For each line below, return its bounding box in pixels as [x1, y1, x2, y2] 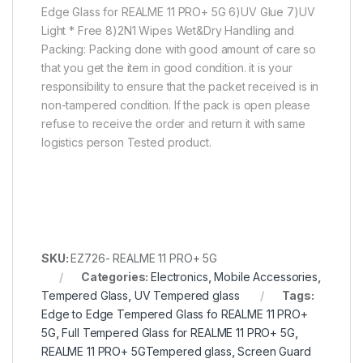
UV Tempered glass [134, 288, 240, 302]
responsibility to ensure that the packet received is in [41, 79, 319, 93]
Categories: [80, 269, 152, 284]
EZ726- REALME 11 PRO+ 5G [70, 250, 217, 265]
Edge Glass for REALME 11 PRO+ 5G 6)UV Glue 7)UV [41, 4, 315, 19]
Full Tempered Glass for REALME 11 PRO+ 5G [62, 325, 295, 340]
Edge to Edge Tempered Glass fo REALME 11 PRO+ [41, 306, 308, 321]
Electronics [151, 269, 208, 284]
